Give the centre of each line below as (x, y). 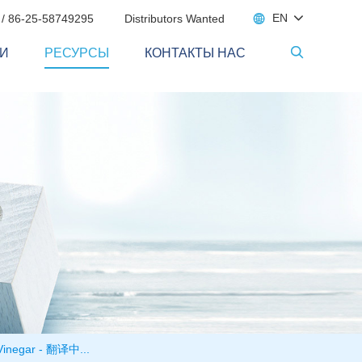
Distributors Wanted (175, 19)
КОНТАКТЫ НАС (195, 53)
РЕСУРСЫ (77, 53)
